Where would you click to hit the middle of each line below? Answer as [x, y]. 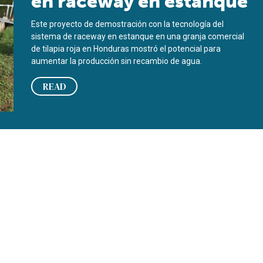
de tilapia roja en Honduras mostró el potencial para [126, 49]
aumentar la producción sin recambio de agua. [117, 61]
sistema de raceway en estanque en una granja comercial [138, 36]
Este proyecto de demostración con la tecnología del [128, 24]
